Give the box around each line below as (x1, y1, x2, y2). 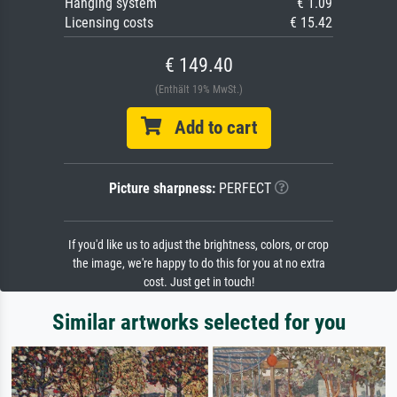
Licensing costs (65, 14, 153, 32)
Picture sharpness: (108, 180, 215, 198)
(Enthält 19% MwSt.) (154, 83, 243, 97)
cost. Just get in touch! (143, 275, 254, 291)
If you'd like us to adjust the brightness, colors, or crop (68, 237, 329, 253)
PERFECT (214, 180, 271, 198)
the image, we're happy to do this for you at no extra (72, 256, 325, 272)
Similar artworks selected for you (51, 309, 346, 336)
